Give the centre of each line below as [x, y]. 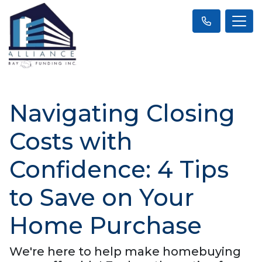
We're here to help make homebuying [125, 251]
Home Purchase [106, 225]
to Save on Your [102, 197]
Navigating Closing [122, 113]
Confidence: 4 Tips [119, 169]
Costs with [71, 141]
